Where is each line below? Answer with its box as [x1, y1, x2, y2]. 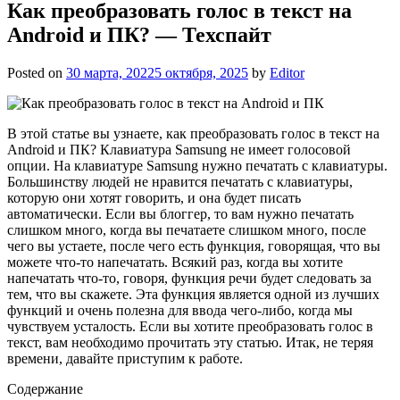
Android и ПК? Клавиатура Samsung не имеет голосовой [7, 141, 351, 157]
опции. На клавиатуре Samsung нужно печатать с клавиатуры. [7, 157, 387, 173]
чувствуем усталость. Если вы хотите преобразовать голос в [7, 318, 373, 334]
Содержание [7, 380, 83, 396]
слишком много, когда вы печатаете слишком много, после [7, 221, 366, 237]
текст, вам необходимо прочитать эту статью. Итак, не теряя [7, 334, 373, 350]
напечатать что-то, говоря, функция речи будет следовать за [7, 270, 371, 286]
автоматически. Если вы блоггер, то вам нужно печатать [7, 205, 354, 221]
